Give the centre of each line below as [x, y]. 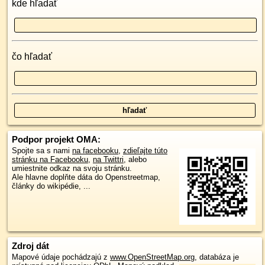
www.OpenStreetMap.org [152, 257]
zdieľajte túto [145, 150]
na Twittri [108, 159]
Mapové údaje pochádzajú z [61, 257]
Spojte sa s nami [42, 150]
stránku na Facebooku [50, 159]
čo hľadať [32, 56]
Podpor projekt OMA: [56, 139]
